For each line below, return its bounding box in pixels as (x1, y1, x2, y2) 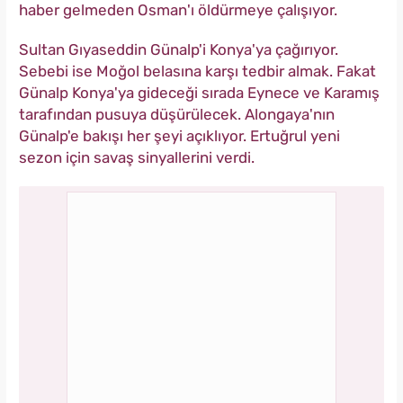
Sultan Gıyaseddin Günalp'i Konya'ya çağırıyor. (19, 40, 338, 59)
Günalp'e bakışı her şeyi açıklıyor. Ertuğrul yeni (19, 127, 340, 146)
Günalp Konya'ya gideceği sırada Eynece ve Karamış (19, 84, 380, 103)
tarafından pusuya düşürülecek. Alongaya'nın (19, 105, 335, 124)
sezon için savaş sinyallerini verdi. (19, 148, 258, 167)
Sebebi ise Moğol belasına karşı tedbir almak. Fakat (19, 62, 376, 81)
